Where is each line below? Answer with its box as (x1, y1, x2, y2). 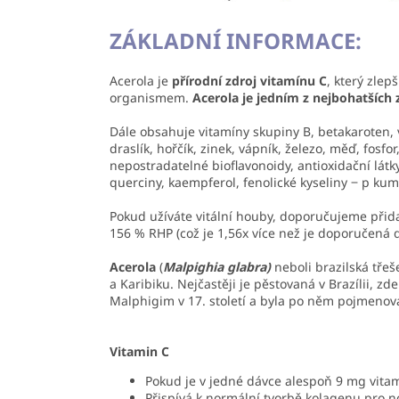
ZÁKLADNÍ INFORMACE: (110, 26, 362, 56)
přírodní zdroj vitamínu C (172, 72, 327, 90)
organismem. (110, 89, 192, 107)
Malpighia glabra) (163, 258, 271, 276)
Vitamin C (110, 343, 169, 361)
